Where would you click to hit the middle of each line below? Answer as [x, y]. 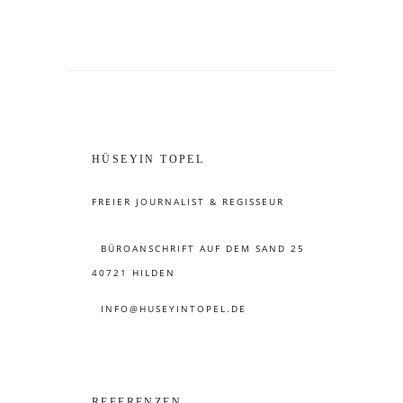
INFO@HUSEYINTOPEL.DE [174, 309]
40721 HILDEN [134, 272]
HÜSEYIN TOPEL [148, 159]
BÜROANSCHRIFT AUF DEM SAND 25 [203, 248]
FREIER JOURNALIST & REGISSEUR [188, 201]
